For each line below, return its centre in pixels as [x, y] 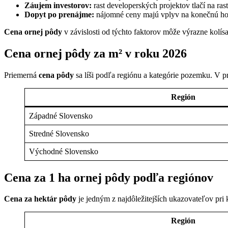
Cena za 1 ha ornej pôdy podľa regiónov [109, 177]
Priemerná [21, 75]
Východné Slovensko [64, 151]
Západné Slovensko [61, 116]
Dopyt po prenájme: [59, 14]
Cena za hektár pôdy [41, 199]
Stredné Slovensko [59, 133]
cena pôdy [56, 75]
